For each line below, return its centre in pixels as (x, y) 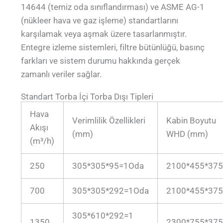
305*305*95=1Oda (108, 166)
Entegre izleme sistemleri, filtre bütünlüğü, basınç (113, 48)
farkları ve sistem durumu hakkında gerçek (101, 61)
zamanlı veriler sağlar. (61, 74)
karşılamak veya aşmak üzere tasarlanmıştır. (104, 34)
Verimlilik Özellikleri (109, 120)
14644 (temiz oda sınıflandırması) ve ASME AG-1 (113, 7)
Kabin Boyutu (191, 120)
